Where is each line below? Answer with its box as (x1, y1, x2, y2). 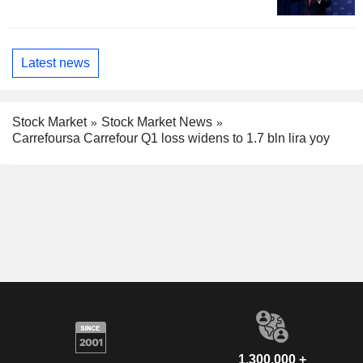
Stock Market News (101, 114, 212, 129)
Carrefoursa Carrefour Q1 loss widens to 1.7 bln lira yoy (12, 131, 330, 146)
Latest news (21, 56, 90, 70)
